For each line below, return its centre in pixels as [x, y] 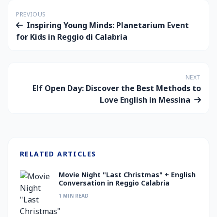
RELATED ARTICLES [58, 154]
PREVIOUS [31, 14]
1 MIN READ [74, 196]
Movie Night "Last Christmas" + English [127, 175]
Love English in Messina [145, 100]
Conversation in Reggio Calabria [114, 183]
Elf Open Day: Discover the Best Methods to [117, 88]
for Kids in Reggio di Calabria [72, 37]
